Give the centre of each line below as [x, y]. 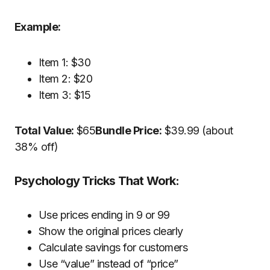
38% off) [36, 147]
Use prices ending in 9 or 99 [104, 215]
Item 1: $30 [65, 62]
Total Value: [44, 130]
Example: [38, 27]
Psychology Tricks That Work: [97, 181]
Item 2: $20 [66, 79]
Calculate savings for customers [113, 247]
